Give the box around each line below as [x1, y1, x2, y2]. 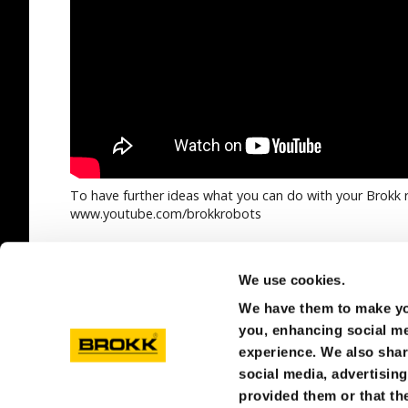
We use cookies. [239, 271, 345, 288]
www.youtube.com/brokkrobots [70, 204, 261, 222]
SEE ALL [97, 246, 148, 270]
